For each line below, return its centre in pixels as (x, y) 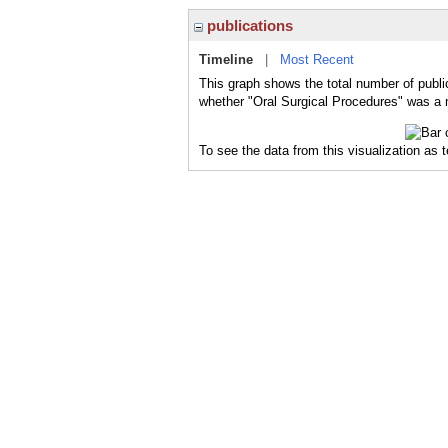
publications (248, 25)
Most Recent (317, 59)
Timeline (226, 59)
